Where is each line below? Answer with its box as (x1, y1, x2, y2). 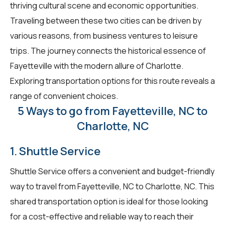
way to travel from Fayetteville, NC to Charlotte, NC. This (10, 180, 214, 192)
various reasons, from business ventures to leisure (10, 30, 198, 41)
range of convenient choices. (10, 90, 118, 101)
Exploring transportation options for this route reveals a (10, 75, 215, 86)
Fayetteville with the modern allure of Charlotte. (10, 60, 183, 71)
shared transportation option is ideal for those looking (10, 195, 208, 207)
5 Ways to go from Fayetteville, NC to (18, 103, 207, 119)
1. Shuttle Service (10, 143, 100, 159)
